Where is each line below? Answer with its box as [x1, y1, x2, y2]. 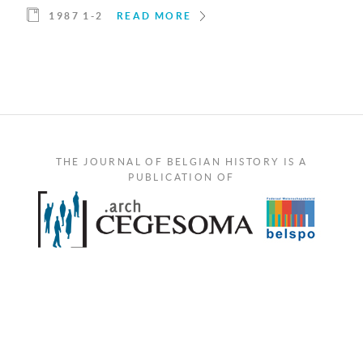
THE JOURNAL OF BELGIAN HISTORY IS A [55, 156, 308, 168]
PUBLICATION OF [128, 172, 235, 183]
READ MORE [117, 11, 192, 22]
